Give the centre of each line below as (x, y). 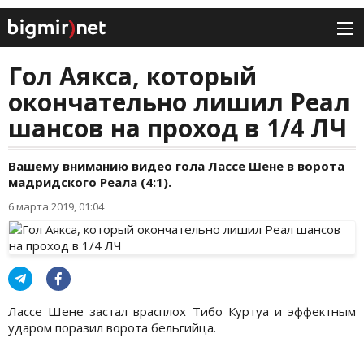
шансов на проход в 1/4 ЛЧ (178, 128)
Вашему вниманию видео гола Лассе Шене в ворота (176, 166)
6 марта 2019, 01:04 (56, 207)
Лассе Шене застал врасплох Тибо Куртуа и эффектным (182, 312)
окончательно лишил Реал (179, 102)
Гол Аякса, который (132, 76)
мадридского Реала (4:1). (90, 182)
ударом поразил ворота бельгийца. (114, 328)
